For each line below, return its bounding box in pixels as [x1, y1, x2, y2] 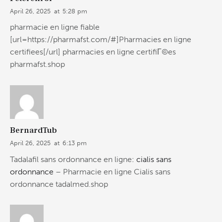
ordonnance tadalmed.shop [10, 179, 108, 189]
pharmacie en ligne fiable [10, 22, 100, 32]
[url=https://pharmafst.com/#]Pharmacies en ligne [10, 35, 191, 45]
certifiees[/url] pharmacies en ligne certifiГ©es [10, 47, 176, 57]
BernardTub [10, 124, 57, 136]
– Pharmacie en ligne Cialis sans [54, 166, 170, 176]
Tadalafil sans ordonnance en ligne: [10, 154, 136, 164]
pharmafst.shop [10, 59, 65, 69]
